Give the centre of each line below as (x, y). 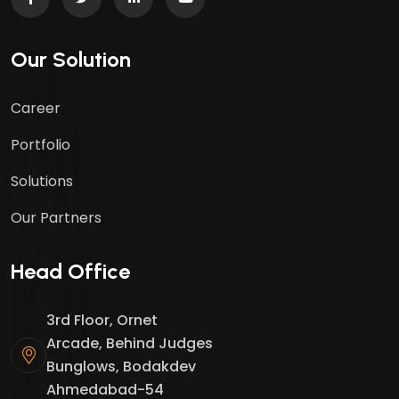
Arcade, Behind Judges (130, 344)
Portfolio (41, 145)
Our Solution (71, 60)
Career (36, 109)
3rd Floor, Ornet (102, 321)
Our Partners (56, 218)
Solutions (42, 182)
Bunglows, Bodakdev (121, 367)
